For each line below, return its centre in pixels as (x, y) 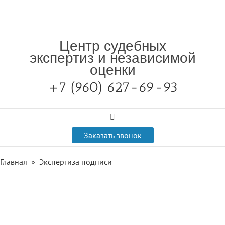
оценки (113, 70)
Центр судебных (113, 46)
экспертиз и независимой (113, 58)
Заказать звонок (113, 135)
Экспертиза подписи (76, 162)
